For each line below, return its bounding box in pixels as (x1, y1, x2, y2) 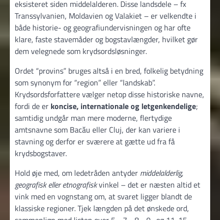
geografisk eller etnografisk (15, 178, 97, 191)
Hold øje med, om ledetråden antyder (15, 166, 140, 179)
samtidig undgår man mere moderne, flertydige (15, 111, 172, 124)
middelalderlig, (140, 166, 183, 179)
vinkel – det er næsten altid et (97, 178, 200, 191)
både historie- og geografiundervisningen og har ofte (15, 21, 191, 33)
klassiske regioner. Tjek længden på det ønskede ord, (15, 202, 189, 214)
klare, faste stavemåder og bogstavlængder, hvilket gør (15, 33, 198, 45)
